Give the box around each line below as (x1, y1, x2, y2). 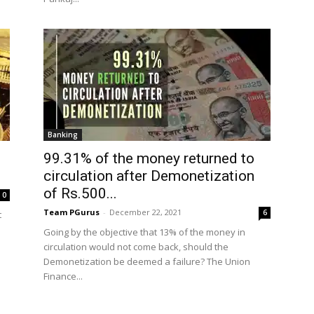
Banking (48, 130, 78, 139)
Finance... (43, 270, 83, 282)
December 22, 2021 (109, 207, 182, 217)
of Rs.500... (43, 185, 117, 202)
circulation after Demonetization (43, 168, 254, 184)
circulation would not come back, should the (43, 240, 228, 253)
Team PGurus (43, 207, 100, 217)
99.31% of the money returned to (43, 150, 254, 167)
